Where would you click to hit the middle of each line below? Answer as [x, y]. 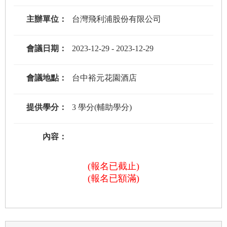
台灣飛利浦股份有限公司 [116, 19]
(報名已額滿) [113, 179]
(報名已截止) [113, 166]
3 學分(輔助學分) [102, 107]
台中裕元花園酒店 [104, 78]
